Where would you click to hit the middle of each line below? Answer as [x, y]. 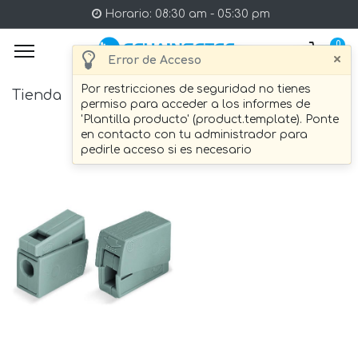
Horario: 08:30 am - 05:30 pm [185, 14]
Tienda [37, 95]
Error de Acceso [155, 60]
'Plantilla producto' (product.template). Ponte [210, 119]
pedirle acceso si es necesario [166, 150]
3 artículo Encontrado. [280, 96]
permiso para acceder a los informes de [195, 104]
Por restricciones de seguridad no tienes [196, 89]
